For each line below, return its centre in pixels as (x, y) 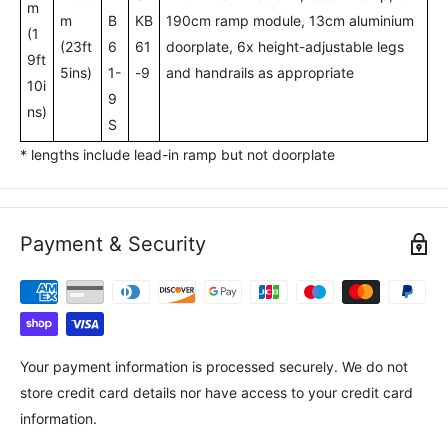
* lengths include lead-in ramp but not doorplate (177, 154)
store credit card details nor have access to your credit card (216, 392)
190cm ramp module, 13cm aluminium (290, 20)
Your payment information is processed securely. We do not (214, 366)
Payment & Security (113, 243)
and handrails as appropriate (260, 72)
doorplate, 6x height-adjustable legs (285, 46)
